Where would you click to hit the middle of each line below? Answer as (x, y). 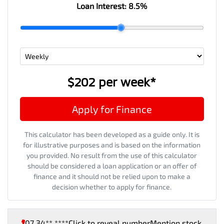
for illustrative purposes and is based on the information (112, 144)
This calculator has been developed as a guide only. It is (112, 134)
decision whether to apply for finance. (112, 186)
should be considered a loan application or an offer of (112, 165)
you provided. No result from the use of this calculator (112, 155)
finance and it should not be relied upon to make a (112, 176)
